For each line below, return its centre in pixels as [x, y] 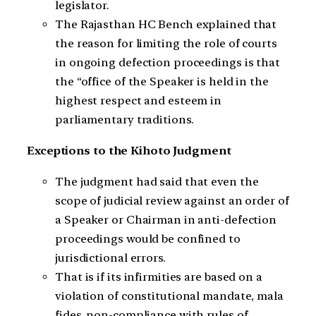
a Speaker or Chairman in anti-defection [166, 220]
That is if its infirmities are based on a [159, 277]
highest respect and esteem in [139, 100]
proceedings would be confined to [148, 239]
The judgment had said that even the [157, 182]
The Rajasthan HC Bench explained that [166, 24]
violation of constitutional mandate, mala [169, 296]
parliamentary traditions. [124, 119]
